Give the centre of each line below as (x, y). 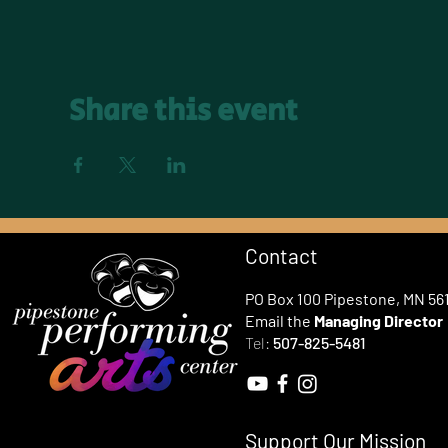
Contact (281, 255)
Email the (279, 320)
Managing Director (378, 320)
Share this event (183, 111)
